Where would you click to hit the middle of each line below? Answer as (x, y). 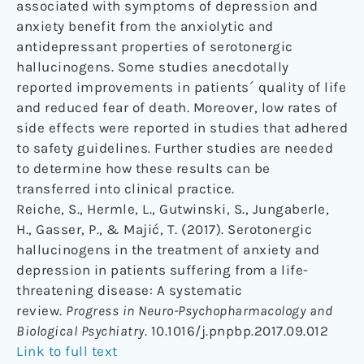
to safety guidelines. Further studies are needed (175, 148)
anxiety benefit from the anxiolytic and (145, 26)
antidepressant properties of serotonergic (155, 47)
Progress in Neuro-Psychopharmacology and (199, 311)
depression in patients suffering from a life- (162, 270)
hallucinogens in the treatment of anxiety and (168, 250)
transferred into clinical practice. (126, 189)
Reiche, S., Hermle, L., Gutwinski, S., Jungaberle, (173, 209)
